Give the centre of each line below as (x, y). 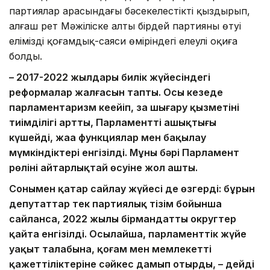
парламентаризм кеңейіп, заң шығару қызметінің (124, 108)
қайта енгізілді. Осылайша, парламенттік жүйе (128, 234)
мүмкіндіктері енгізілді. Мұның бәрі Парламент (124, 153)
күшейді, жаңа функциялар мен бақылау (108, 138)
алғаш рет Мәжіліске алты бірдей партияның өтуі (125, 26)
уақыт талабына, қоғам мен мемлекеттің (110, 249)
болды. (26, 56)
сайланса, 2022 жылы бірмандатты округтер (123, 219)
